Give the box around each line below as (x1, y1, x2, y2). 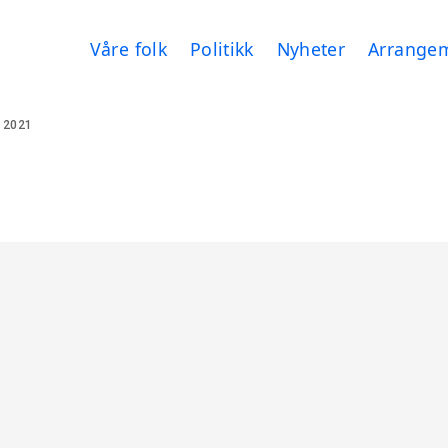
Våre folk (89, 36, 167, 61)
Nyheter (276, 36, 346, 61)
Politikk (189, 36, 254, 61)
